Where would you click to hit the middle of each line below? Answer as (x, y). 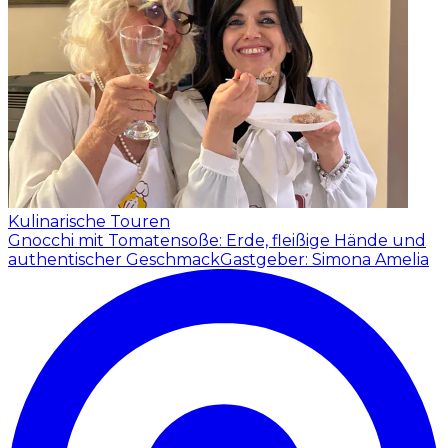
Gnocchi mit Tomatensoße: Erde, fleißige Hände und (217, 240)
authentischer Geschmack (114, 259)
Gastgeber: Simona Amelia (324, 259)
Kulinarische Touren (89, 221)
